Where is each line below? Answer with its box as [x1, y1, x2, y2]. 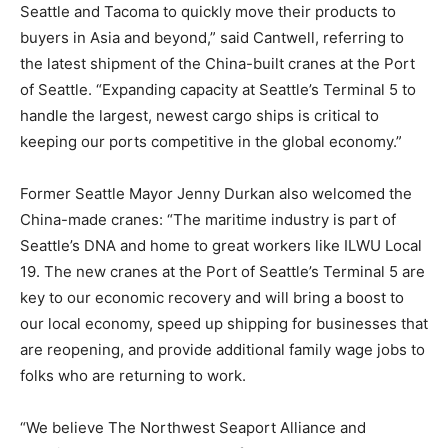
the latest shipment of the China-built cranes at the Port [20, 54, 415, 73]
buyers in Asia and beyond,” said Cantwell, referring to [20, 28, 404, 47]
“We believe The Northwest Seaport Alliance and [20, 418, 366, 437]
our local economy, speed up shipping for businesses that [20, 314, 428, 333]
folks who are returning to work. [20, 366, 246, 385]
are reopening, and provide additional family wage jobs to [20, 340, 425, 359]
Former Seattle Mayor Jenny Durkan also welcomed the [20, 184, 412, 203]
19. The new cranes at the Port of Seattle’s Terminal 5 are [20, 262, 425, 281]
